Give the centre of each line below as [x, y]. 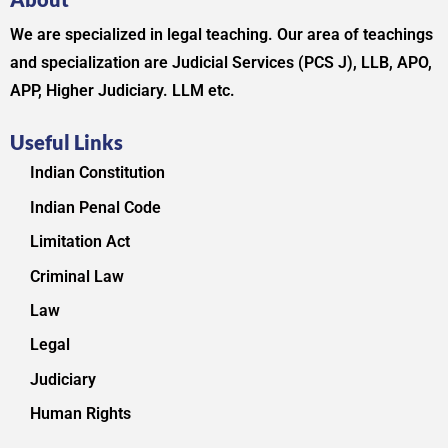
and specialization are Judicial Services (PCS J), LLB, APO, [221, 63]
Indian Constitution [97, 173]
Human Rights [80, 414]
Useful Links [66, 142]
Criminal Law [77, 276]
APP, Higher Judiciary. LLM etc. [122, 91]
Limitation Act [80, 242]
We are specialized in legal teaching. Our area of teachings [221, 35]
